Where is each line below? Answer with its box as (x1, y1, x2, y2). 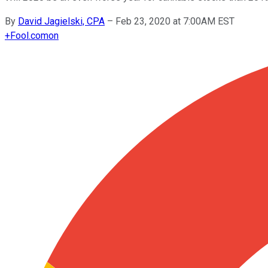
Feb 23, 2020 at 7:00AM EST (115, 15, 234, 27)
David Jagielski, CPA (18, 15, 105, 27)
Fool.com (10, 29, 48, 41)
